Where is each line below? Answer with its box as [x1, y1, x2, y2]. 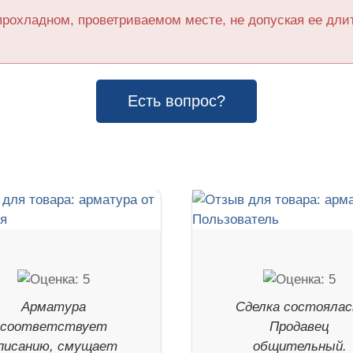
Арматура [20, 299, 86, 315]
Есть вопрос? [128, 92, 225, 110]
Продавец [269, 319, 330, 335]
